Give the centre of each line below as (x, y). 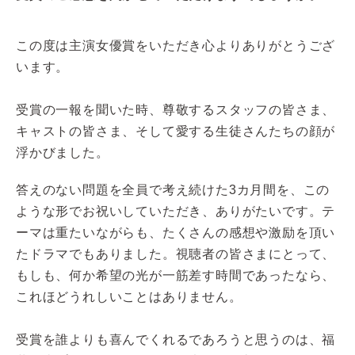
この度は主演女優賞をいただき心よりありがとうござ (176, 45)
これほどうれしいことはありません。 (129, 296)
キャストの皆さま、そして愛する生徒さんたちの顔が (176, 131)
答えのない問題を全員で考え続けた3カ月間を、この (173, 189)
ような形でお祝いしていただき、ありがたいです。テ (176, 211)
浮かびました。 (63, 152)
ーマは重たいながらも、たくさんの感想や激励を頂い (176, 232)
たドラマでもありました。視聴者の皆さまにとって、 (176, 254)
